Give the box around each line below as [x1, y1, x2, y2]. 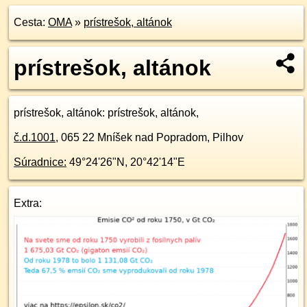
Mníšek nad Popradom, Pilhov [97, 132, 243, 143]
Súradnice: [14, 156, 66, 168]
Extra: [14, 197, 42, 209]
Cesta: [14, 16, 48, 28]
